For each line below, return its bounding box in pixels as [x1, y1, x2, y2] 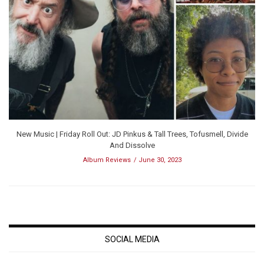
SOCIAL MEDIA [104, 235, 160, 245]
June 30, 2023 [138, 156, 181, 164]
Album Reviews [82, 156, 131, 164]
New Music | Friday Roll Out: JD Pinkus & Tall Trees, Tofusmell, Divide [16, 130, 248, 139]
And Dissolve [109, 141, 155, 150]
